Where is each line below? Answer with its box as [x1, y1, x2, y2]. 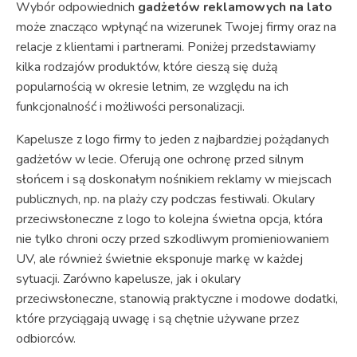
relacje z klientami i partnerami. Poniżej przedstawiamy [16, 37, 316, 56]
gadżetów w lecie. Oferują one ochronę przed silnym [16, 150, 304, 168]
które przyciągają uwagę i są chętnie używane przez [16, 309, 299, 328]
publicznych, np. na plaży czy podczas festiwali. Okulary [16, 190, 315, 208]
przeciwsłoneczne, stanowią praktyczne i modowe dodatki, [16, 289, 338, 308]
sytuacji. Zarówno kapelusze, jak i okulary [16, 269, 241, 288]
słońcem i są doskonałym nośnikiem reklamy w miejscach [16, 170, 331, 188]
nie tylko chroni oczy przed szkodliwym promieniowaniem [16, 229, 329, 248]
